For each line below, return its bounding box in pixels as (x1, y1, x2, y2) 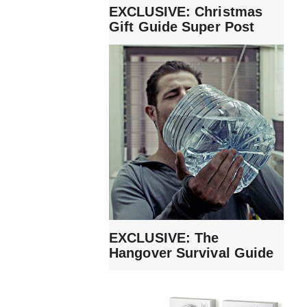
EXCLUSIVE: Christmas (109, 4, 263, 20)
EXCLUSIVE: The (109, 230, 219, 245)
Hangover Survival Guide (109, 245, 274, 260)
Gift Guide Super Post (109, 19, 255, 35)
